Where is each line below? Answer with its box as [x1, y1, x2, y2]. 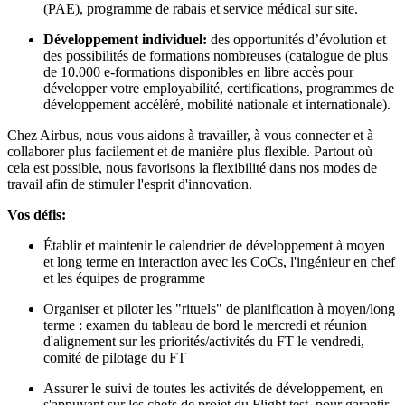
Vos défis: [7, 207, 66, 223]
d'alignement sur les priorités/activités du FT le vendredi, [43, 334, 364, 350]
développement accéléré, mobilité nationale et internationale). [43, 97, 391, 113]
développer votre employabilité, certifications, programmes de [43, 80, 394, 97]
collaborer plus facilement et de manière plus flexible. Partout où [7, 144, 372, 160]
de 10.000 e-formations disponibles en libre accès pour [43, 64, 353, 80]
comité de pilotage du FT [43, 350, 186, 366]
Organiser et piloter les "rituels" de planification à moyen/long [43, 301, 395, 317]
